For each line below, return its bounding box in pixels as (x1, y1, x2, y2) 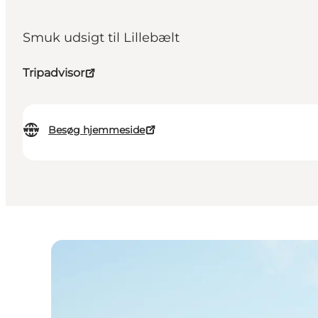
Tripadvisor (23, 66, 84, 80)
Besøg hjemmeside (48, 124, 145, 137)
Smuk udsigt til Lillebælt (23, 30, 180, 46)
